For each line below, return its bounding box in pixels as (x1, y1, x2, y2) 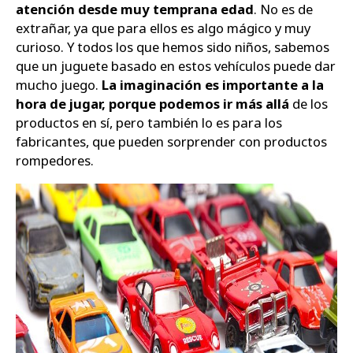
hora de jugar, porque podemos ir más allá (16, 95, 289, 113)
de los (289, 95, 328, 113)
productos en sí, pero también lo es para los (16, 113, 282, 132)
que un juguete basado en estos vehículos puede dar (16, 57, 336, 75)
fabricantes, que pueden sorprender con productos (16, 132, 327, 150)
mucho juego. (16, 76, 102, 94)
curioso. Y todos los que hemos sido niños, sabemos (16, 38, 329, 56)
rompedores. (16, 151, 94, 169)
